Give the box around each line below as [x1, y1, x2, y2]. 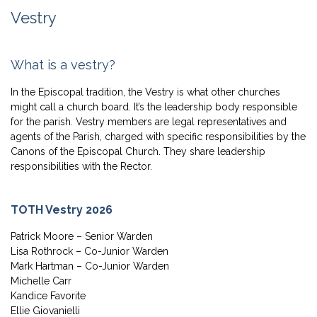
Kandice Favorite [11, 290, 86, 302]
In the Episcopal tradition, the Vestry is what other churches [11, 86, 280, 98]
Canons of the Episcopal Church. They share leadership [11, 146, 265, 158]
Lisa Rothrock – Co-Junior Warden [11, 246, 168, 258]
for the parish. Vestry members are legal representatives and [11, 116, 287, 128]
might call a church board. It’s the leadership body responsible [11, 101, 297, 113]
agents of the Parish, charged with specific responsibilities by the [11, 131, 306, 143]
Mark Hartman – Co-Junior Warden [11, 260, 169, 272]
